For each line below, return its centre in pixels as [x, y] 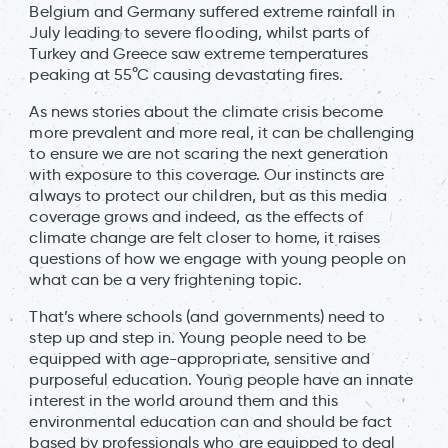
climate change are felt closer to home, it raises [205, 237]
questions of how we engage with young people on [218, 258]
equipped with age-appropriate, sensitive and [200, 358]
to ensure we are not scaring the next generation [209, 153]
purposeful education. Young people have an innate [221, 379]
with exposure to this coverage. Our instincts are [207, 174]
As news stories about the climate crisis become [206, 111]
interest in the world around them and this [184, 400]
